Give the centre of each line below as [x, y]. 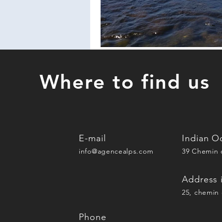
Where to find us [125, 82]
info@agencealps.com [116, 151]
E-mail [94, 138]
